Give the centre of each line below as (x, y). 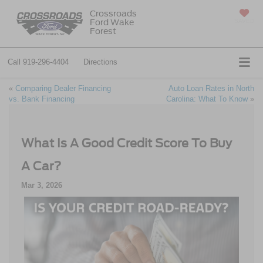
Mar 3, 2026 (42, 185)
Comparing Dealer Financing (63, 88)
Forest (103, 31)
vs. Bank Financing (42, 99)
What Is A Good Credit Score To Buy (127, 143)
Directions (100, 62)
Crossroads (113, 13)
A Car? (41, 166)
